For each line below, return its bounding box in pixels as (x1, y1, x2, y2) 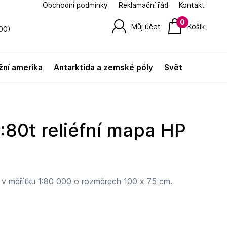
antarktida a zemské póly (59, 63, 154, 72)
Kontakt (179, 1, 205, 9)
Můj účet (131, 22, 161, 31)
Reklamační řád (119, 1, 169, 9)
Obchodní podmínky (43, 1, 108, 9)
